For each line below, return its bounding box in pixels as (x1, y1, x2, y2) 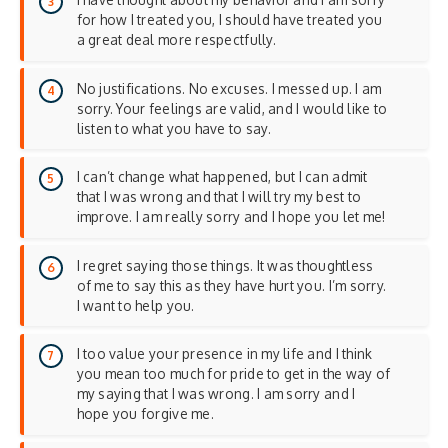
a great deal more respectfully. (76, 31, 276, 49)
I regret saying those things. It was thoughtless (76, 256, 374, 274)
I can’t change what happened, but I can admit (76, 168, 368, 186)
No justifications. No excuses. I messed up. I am (76, 79, 382, 97)
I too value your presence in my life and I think (76, 345, 373, 363)
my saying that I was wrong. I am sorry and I (76, 385, 356, 403)
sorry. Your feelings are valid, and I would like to (76, 99, 388, 117)
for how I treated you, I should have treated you (76, 11, 383, 29)
